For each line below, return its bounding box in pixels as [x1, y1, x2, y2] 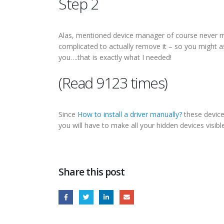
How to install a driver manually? [77, 109, 182, 119]
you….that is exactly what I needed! [58, 52, 171, 62]
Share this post [58, 165, 125, 178]
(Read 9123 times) [58, 72, 167, 93]
